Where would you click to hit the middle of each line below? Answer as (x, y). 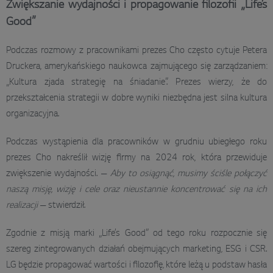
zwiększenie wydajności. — (58, 174)
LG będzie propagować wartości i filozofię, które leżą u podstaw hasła (136, 265)
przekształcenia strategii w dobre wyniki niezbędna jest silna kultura (136, 98)
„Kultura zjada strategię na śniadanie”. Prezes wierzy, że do (136, 83)
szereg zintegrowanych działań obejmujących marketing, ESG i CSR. (136, 250)
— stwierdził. (62, 206)
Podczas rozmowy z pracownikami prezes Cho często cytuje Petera (136, 51)
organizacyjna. (33, 114)
